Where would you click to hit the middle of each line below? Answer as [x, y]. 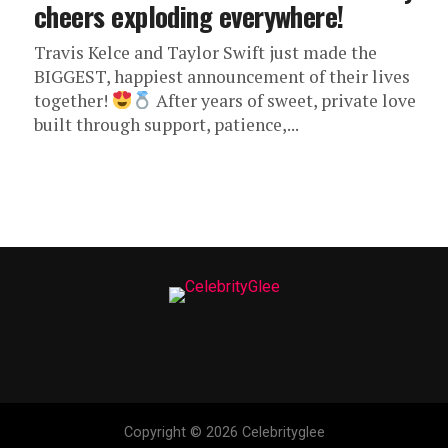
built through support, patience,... [166, 124]
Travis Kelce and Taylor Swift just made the [205, 52]
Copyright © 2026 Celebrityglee [224, 432]
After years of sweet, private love [284, 100]
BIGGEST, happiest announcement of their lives [222, 76]
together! [73, 100]
